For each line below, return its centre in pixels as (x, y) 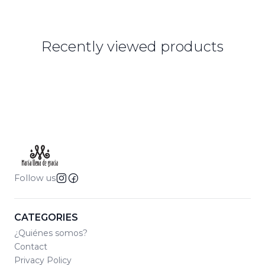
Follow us (35, 178)
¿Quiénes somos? (51, 233)
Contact (31, 246)
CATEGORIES (46, 218)
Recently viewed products (132, 47)
